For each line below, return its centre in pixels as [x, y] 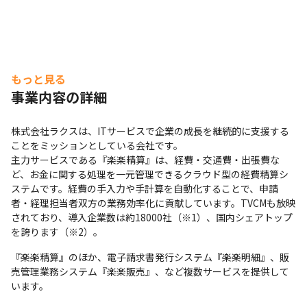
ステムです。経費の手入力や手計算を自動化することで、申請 [145, 188]
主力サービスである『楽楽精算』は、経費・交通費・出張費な [145, 160]
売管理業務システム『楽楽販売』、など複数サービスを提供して [150, 271]
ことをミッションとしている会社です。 [97, 145]
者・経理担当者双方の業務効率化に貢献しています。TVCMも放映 [153, 203]
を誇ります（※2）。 [57, 232]
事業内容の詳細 [59, 97]
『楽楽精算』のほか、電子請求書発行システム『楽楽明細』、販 [150, 257]
